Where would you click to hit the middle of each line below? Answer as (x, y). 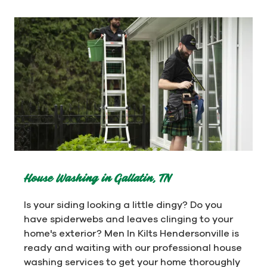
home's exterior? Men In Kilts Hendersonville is (131, 233)
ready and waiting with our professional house (133, 248)
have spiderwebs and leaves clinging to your (128, 219)
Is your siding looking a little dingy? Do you (123, 205)
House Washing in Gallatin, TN (97, 179)
